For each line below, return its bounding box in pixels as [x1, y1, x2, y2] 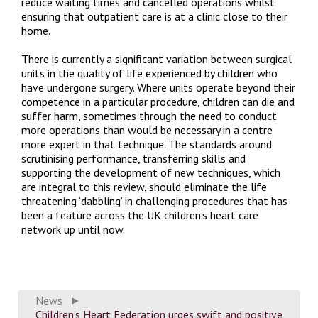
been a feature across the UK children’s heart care [21, 208, 258, 222]
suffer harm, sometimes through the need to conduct [21, 109, 277, 123]
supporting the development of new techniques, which [21, 165, 280, 180]
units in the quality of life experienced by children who [21, 66, 278, 80]
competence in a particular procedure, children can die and [21, 94, 295, 109]
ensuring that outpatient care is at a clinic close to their [21, 9, 287, 23]
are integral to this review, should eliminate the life [21, 180, 267, 194]
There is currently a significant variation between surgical [21, 52, 292, 66]
